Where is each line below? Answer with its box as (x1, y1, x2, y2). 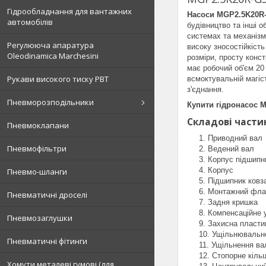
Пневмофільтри (7, 143, 66, 154)
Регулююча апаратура (7, 40, 94, 50)
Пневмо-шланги (7, 166, 67, 177)
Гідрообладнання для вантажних (7, 6, 132, 17)
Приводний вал (208, 134, 262, 142)
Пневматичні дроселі (7, 189, 87, 200)
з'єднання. (187, 85, 224, 94)
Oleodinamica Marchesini (7, 50, 99, 61)
